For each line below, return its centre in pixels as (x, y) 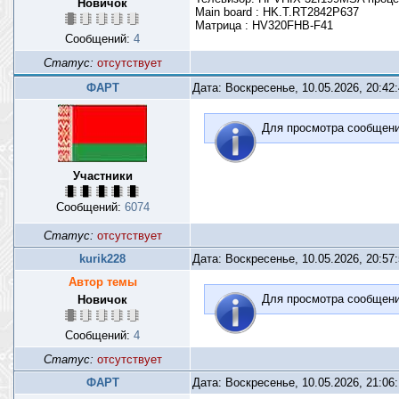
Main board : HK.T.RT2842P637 (277, 12)
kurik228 (102, 259)
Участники (102, 176)
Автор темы (102, 282)
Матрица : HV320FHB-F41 (264, 25)
